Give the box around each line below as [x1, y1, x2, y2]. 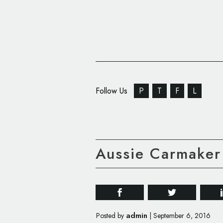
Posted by [96, 211, 126, 221]
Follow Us [96, 85, 130, 97]
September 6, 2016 [153, 211, 211, 221]
